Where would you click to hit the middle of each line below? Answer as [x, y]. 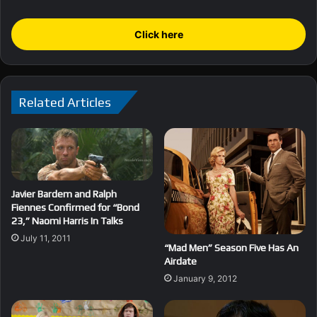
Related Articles [65, 102]
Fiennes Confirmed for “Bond [75, 207]
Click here [158, 34]
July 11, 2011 [46, 238]
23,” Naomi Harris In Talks [67, 220]
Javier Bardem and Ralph [64, 194]
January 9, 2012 [205, 279]
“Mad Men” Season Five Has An [231, 248]
